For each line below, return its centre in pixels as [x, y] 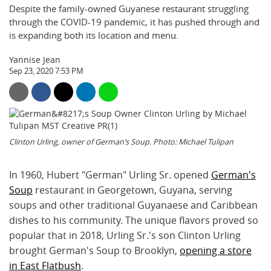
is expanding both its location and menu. [94, 35]
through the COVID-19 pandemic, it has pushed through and [134, 22]
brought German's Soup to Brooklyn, [94, 251]
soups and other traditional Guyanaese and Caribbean [133, 205]
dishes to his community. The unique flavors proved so [134, 220]
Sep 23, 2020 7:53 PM [46, 71]
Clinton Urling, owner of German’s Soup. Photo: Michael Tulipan [121, 142]
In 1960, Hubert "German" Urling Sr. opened [110, 175]
